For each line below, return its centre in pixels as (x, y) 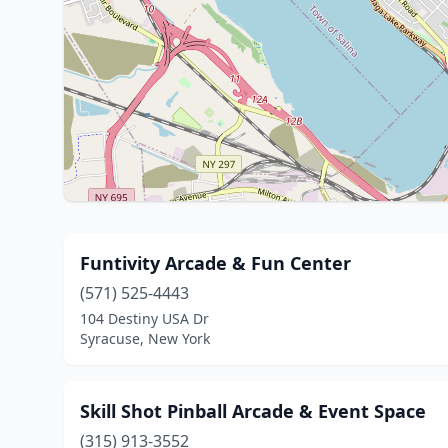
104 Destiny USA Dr (144, 318)
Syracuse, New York (145, 338)
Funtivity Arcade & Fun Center (215, 263)
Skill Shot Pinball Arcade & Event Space (253, 411)
